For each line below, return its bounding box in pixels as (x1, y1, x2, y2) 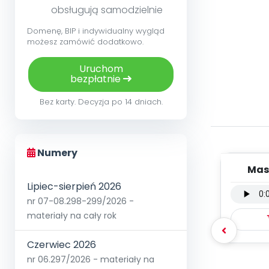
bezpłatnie (70, 72, 123, 86)
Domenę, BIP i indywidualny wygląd (27, 25, 165, 37)
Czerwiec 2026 (27, 238, 96, 252)
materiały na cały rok (27, 210, 116, 222)
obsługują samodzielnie (51, 3, 163, 17)
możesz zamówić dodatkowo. (27, 36, 144, 48)
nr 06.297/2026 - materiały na (27, 253, 154, 266)
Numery (35, 146, 77, 160)
